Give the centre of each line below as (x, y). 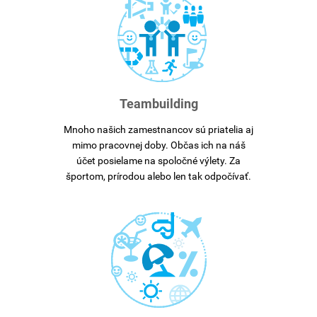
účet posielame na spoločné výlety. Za (158, 160)
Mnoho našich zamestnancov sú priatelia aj (158, 129)
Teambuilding (158, 103)
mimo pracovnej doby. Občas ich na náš (158, 145)
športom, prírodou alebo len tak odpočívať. (158, 176)
